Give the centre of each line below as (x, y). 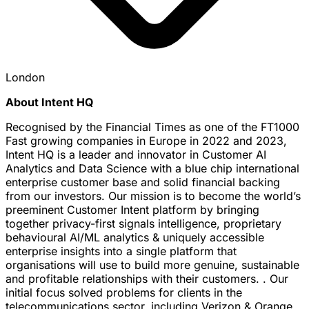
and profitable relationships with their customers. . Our (147, 278)
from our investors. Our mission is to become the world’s (153, 196)
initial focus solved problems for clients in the (124, 292)
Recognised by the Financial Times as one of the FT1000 (152, 127)
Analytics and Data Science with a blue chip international (152, 168)
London (25, 77)
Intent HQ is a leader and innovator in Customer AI (136, 154)
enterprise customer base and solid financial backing (143, 182)
